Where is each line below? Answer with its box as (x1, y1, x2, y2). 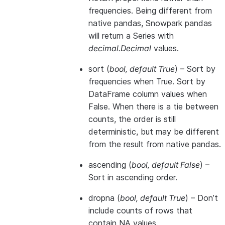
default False (152, 160, 200, 170)
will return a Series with (88, 31, 174, 41)
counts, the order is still (88, 114, 176, 124)
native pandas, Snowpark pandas (88, 18, 212, 28)
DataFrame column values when (88, 89, 207, 99)
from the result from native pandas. (88, 139, 221, 149)
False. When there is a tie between (88, 101, 218, 111)
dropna (88, 193, 115, 203)
